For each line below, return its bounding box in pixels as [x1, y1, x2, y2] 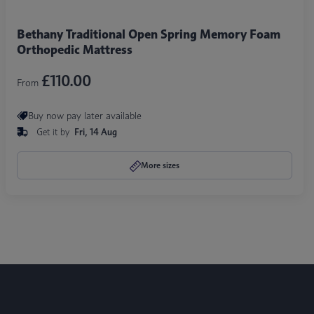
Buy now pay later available [28, 109, 142, 122]
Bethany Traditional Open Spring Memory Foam [17, 26, 281, 42]
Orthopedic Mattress [17, 41, 133, 57]
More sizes [141, 159, 180, 170]
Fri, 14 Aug [74, 125, 118, 137]
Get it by [36, 125, 73, 137]
